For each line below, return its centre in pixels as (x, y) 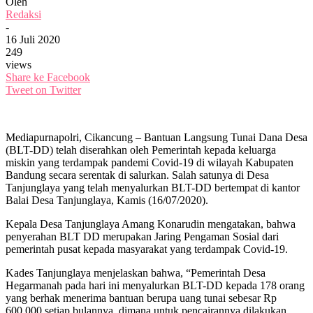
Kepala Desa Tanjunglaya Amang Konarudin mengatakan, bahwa (151, 224)
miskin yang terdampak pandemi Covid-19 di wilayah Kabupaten (150, 162)
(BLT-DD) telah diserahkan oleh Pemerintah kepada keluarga (141, 150)
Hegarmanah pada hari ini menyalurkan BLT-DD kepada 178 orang (155, 285)
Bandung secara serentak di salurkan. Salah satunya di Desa (137, 175)
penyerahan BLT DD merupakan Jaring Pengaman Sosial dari (142, 236)
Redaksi (23, 14)
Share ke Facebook (48, 77)
